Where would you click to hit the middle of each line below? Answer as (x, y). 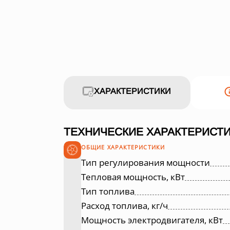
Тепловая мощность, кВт (133, 177)
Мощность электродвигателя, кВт (152, 220)
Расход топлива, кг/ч (124, 205)
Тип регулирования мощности (146, 162)
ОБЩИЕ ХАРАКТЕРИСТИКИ (123, 147)
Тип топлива (108, 191)
